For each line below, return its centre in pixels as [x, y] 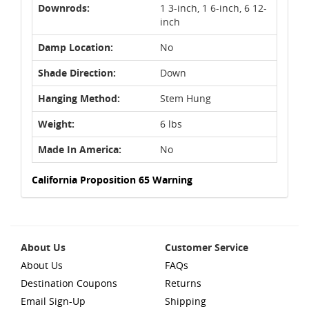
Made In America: [80, 149]
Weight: [56, 123]
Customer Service [207, 247]
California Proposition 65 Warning [112, 179]
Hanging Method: [79, 98]
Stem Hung [186, 98]
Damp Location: [76, 47]
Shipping [186, 301]
